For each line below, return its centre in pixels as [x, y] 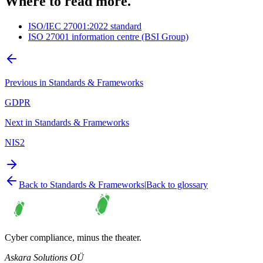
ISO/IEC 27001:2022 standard [85, 26]
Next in [20, 123]
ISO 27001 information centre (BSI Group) [108, 37]
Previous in [27, 83]
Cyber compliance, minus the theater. [73, 238]
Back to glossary [177, 185]
